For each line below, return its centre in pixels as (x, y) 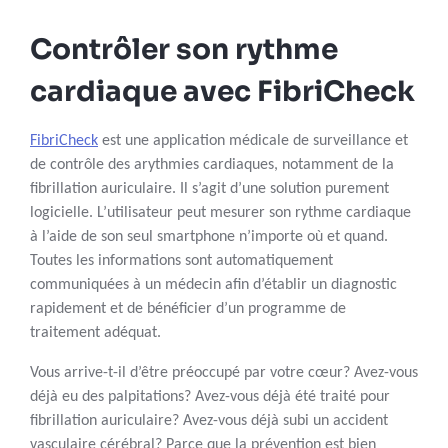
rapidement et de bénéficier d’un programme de (188, 309)
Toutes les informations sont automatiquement (181, 261)
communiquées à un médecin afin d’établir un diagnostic (213, 285)
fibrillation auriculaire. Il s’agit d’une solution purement (209, 189)
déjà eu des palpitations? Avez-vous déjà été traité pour (210, 397)
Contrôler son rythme (184, 50)
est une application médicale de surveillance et (253, 141)
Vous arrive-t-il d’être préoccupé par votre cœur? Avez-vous (224, 373)
